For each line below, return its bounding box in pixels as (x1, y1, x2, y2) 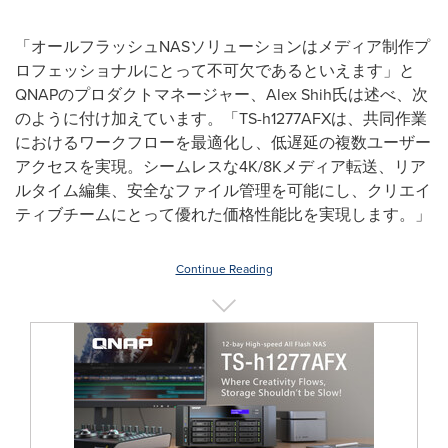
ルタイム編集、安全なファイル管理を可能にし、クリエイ (15, 179, 431, 202)
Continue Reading (175, 260, 273, 278)
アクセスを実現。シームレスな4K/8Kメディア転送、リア (15, 155, 426, 178)
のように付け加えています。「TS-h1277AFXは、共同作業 (15, 107, 427, 130)
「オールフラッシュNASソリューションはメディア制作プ (15, 35, 430, 58)
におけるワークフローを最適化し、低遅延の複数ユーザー (15, 131, 431, 154)
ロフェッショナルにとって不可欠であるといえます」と (15, 59, 415, 82)
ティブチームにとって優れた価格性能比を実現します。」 (15, 203, 431, 226)
